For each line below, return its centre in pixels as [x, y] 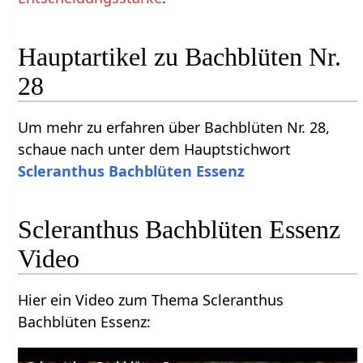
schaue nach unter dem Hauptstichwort [155, 149]
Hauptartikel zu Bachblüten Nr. [180, 56]
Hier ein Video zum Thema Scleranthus [151, 300]
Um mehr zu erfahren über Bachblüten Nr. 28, [174, 127]
